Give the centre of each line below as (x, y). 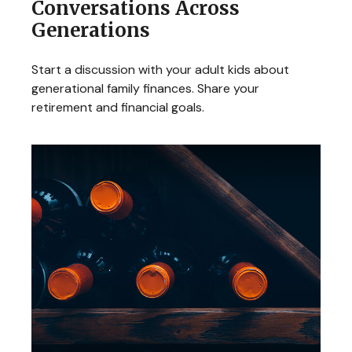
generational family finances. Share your (145, 89)
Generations (91, 31)
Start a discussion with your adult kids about (160, 70)
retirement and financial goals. (118, 108)
